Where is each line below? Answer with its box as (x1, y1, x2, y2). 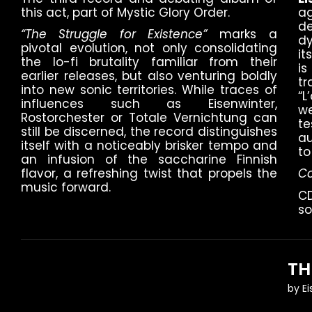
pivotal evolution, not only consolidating (21, 40, 277, 57)
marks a (207, 26, 277, 43)
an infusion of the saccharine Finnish (21, 151, 277, 169)
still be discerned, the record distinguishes (21, 123, 277, 141)
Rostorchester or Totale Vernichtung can (21, 109, 277, 127)
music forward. (21, 179, 111, 196)
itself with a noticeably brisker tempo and (21, 137, 277, 155)
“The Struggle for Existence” (21, 26, 207, 43)
